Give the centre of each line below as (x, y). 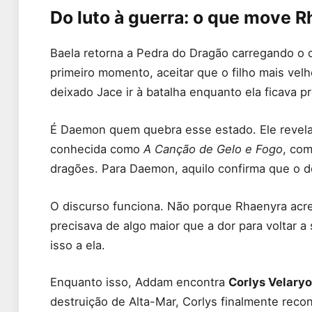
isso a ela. (78, 245)
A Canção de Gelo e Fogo (213, 149)
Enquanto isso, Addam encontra (139, 282)
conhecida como (97, 149)
